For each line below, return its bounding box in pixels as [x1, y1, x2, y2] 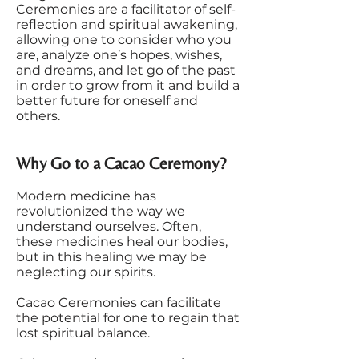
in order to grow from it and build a [16, 78, 240, 93]
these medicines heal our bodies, [16, 234, 228, 249]
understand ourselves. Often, [16, 219, 201, 234]
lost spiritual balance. [16, 325, 153, 341]
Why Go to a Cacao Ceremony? [16, 154, 226, 173]
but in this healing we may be [16, 249, 207, 264]
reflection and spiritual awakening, [16, 17, 237, 32]
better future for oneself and [16, 93, 198, 108]
